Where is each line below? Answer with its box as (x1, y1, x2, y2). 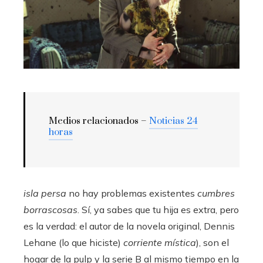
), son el (196, 237, 229, 248)
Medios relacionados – (49, 115, 149, 127)
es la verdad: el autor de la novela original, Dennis (23, 220, 235, 232)
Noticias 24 (149, 115, 198, 127)
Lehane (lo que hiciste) (23, 237, 123, 248)
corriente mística (123, 237, 196, 248)
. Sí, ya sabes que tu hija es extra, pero (77, 204, 239, 215)
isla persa (23, 187, 66, 199)
